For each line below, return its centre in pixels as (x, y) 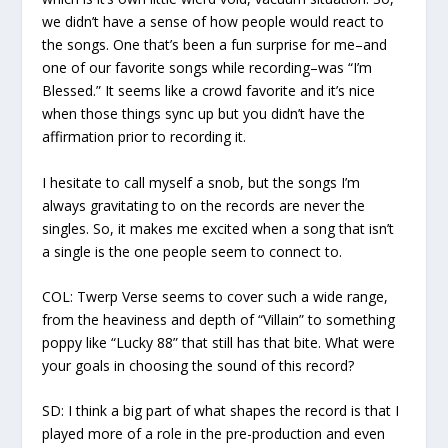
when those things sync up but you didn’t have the (204, 114)
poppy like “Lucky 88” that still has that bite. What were (219, 343)
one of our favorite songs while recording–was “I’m (207, 68)
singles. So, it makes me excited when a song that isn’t (218, 228)
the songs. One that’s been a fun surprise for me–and (215, 45)
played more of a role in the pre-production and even (214, 434)
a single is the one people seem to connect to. (192, 251)
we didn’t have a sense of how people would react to (213, 22)
